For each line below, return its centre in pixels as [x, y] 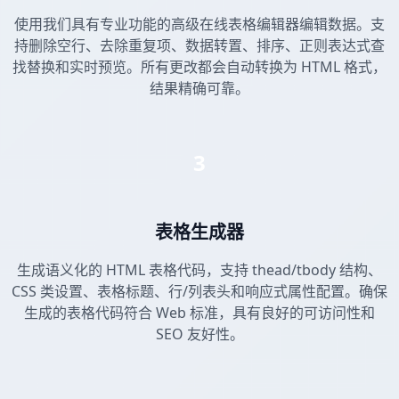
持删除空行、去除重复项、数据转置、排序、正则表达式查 [199, 46]
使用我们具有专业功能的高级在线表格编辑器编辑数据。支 [199, 24]
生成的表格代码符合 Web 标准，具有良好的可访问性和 [199, 313]
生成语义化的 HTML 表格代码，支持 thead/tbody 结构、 [199, 270]
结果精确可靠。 [199, 89]
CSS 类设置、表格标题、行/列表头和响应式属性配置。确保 [199, 292]
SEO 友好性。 [199, 334]
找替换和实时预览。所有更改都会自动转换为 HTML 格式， [199, 67]
